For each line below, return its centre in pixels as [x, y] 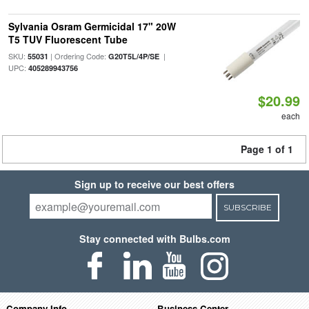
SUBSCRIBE [247, 207]
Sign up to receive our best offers [154, 184]
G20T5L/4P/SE [133, 56]
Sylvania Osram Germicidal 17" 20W [92, 26]
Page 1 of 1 [267, 149]
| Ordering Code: [78, 56]
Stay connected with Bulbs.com [154, 239]
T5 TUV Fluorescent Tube [68, 39]
